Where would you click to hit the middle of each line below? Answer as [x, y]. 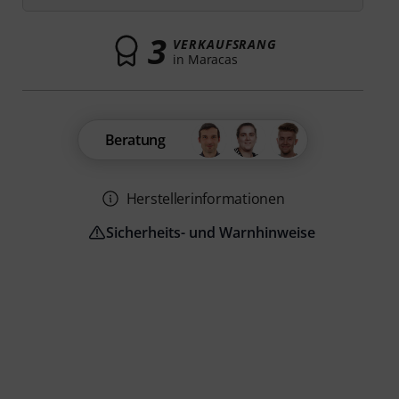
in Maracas [205, 59]
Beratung [135, 140]
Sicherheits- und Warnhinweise [211, 232]
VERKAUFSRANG [225, 44]
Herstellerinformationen [205, 199]
